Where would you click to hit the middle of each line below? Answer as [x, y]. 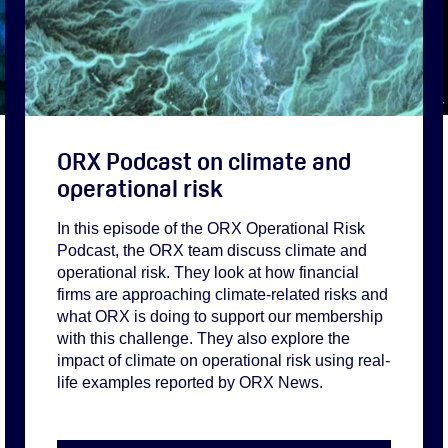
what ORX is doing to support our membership [220, 316]
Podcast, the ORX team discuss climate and [212, 250]
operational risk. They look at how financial [208, 272]
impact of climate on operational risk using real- [223, 360]
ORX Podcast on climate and [204, 161]
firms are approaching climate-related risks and [222, 294]
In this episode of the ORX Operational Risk [211, 228]
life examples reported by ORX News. [190, 382]
